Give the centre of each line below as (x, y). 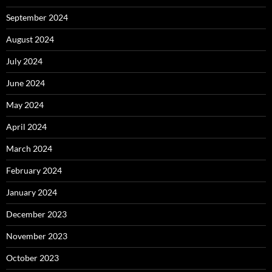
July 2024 (24, 61)
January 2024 (32, 192)
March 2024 (29, 149)
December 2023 (36, 214)
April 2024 (26, 127)
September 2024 (37, 18)
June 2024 (25, 83)
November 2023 (37, 236)
